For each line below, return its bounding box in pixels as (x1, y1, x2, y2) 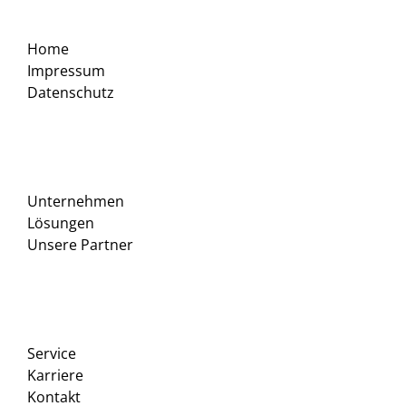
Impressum (27, 61, 105, 82)
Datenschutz (27, 82, 114, 103)
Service (27, 343, 76, 364)
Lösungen (27, 213, 94, 234)
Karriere (27, 365, 83, 386)
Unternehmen (27, 191, 124, 212)
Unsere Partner (27, 235, 133, 256)
